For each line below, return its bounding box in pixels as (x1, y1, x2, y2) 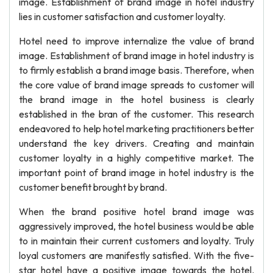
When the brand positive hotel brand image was (19, 205, 254, 218)
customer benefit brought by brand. (19, 181, 167, 193)
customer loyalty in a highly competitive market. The (19, 152, 254, 164)
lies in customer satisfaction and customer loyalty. (19, 10, 225, 23)
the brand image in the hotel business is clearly (19, 93, 254, 105)
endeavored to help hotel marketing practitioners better (19, 122, 254, 135)
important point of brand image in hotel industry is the (19, 166, 254, 179)
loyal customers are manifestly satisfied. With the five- (19, 249, 254, 261)
